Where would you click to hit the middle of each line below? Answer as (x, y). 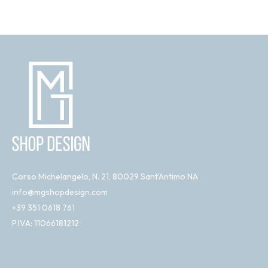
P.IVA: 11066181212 (45, 223)
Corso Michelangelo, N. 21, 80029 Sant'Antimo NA (105, 177)
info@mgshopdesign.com (60, 192)
